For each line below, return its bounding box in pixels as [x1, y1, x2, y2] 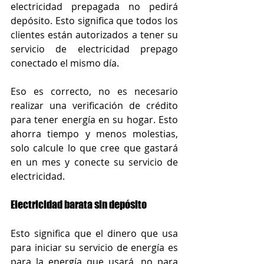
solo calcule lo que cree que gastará [11, 141, 178, 154]
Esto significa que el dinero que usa [11, 226, 178, 240]
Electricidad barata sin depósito [11, 197, 147, 211]
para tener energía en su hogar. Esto [11, 113, 178, 126]
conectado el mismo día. [11, 56, 119, 70]
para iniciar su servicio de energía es [11, 240, 178, 254]
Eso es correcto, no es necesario [11, 84, 178, 98]
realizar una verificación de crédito [11, 98, 178, 112]
